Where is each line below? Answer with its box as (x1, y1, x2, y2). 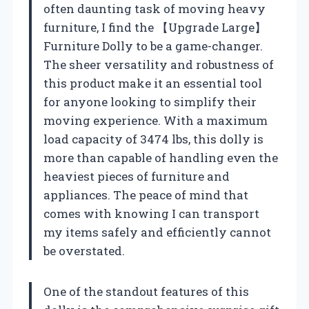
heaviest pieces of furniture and (43, 168, 230, 184)
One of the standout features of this (43, 283, 249, 299)
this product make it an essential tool (43, 74, 262, 91)
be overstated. (43, 242, 125, 259)
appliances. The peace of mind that (43, 186, 248, 203)
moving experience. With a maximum (43, 112, 268, 128)
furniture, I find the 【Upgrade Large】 (43, 19, 266, 35)
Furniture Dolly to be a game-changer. (43, 37, 263, 54)
